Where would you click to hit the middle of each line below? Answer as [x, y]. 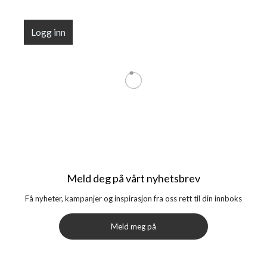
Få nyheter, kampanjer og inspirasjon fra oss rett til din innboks [133, 198]
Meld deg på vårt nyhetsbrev [133, 178]
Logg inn [48, 32]
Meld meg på [133, 226]
